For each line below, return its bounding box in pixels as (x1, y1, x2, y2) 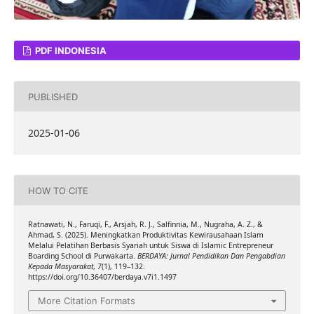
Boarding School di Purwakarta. (27, 251, 137, 261)
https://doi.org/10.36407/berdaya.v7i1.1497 (27, 272, 177, 282)
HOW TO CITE (27, 184, 88, 196)
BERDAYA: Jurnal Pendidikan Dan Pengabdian (137, 251, 285, 261)
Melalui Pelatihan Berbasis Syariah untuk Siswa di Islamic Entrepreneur (27, 240, 273, 251)
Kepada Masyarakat (27, 261, 93, 272)
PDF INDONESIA (33, 45, 107, 57)
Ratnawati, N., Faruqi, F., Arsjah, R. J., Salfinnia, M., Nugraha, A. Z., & (27, 219, 263, 230)
